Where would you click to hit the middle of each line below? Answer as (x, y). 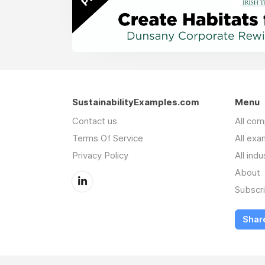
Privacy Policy (100, 156)
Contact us (95, 121)
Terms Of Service (108, 138)
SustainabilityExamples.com (136, 102)
